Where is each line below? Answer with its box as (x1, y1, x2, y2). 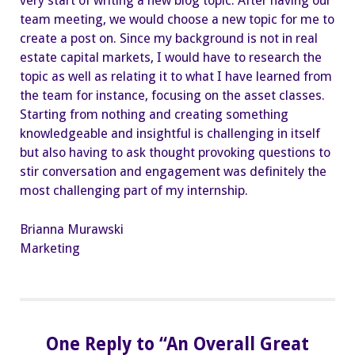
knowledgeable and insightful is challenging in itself (20, 126, 320, 142)
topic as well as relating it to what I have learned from (20, 69, 332, 85)
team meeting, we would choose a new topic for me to (20, 12, 334, 28)
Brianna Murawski (20, 221, 124, 237)
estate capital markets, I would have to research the (20, 50, 322, 66)
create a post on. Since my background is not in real (20, 31, 318, 47)
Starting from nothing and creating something (20, 107, 288, 123)
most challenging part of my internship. (20, 183, 248, 199)
